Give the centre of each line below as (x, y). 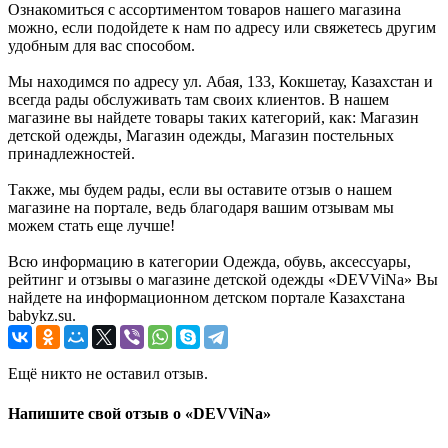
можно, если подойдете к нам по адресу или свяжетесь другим (222, 28)
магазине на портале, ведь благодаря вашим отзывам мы (201, 208)
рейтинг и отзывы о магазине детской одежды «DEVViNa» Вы (223, 280)
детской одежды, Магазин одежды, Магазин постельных (201, 136)
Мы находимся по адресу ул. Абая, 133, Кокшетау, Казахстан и (220, 82)
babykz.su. (42, 316)
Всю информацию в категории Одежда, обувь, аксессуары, (209, 262)
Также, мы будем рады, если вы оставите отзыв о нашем (200, 190)
